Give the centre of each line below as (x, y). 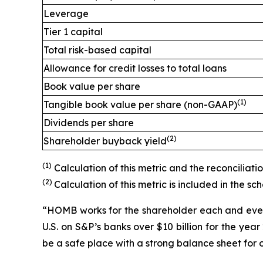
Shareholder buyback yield (105, 141)
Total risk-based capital (97, 50)
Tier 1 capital (73, 32)
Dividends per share (89, 123)
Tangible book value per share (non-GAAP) (140, 104)
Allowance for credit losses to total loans (135, 68)
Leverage (66, 14)
